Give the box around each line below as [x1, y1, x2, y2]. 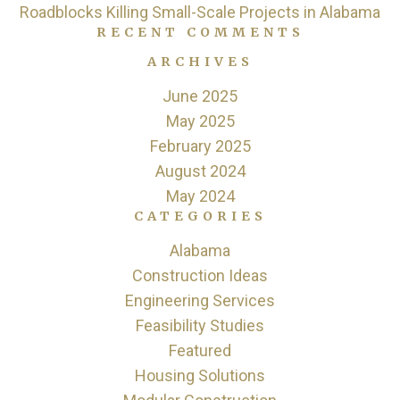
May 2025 [165, 112, 235, 131]
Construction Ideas [132, 266, 268, 286]
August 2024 [154, 162, 246, 181]
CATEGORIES [133, 208, 267, 225]
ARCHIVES [146, 54, 254, 71]
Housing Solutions [135, 366, 265, 386]
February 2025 [149, 137, 251, 156]
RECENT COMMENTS [96, 24, 304, 41]
